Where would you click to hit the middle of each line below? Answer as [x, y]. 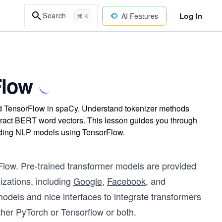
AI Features [139, 16]
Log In [191, 16]
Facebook [126, 181]
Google [88, 181]
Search [55, 15]
